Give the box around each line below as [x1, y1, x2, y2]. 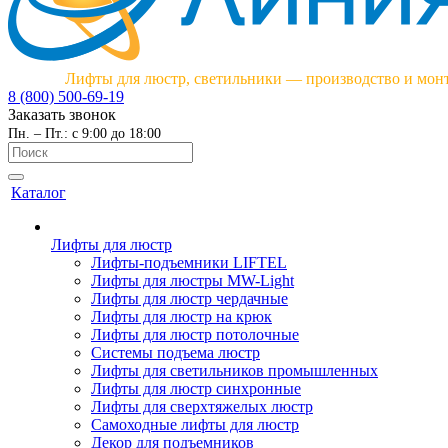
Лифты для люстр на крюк [91, 308, 272, 325]
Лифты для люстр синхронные [91, 380, 301, 397]
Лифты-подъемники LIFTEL [91, 254, 287, 271]
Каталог [11, 184, 66, 201]
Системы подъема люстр [91, 344, 260, 361]
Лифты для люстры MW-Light [91, 272, 294, 289]
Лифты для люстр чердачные [91, 290, 288, 307]
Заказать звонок [8, 106, 116, 123]
